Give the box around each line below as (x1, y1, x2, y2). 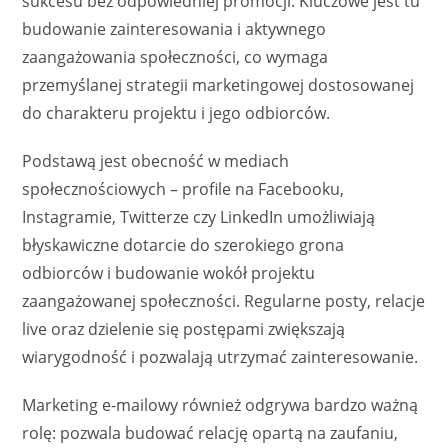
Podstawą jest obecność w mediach (22, 149, 290, 172)
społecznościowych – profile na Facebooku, (22, 177, 345, 200)
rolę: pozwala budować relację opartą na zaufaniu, (22, 421, 399, 444)
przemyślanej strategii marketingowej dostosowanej (22, 73, 415, 96)
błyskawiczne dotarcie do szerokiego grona (22, 233, 345, 256)
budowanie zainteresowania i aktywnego (22, 17, 327, 40)
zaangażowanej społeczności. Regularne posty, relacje (22, 289, 426, 312)
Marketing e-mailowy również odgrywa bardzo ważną (22, 393, 419, 416)
